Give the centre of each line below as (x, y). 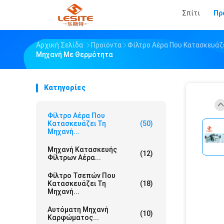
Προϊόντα (106, 45)
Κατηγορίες (65, 87)
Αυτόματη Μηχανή (78, 209)
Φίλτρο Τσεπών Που (81, 175)
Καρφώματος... (73, 217)
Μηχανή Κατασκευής (82, 149)
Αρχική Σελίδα (59, 45)
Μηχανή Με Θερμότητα (74, 54)
